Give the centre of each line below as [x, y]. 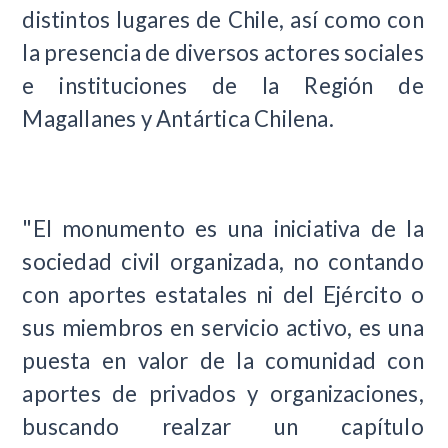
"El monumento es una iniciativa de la [223, 229]
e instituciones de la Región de [223, 86]
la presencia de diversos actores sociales [223, 53]
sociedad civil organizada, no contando [223, 262]
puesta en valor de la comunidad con [223, 361]
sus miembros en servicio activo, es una [223, 328]
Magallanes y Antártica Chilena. [178, 119]
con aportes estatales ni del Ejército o [223, 295]
